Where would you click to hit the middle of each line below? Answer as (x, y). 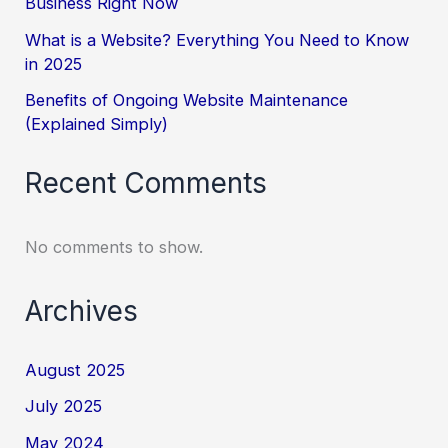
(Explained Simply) (97, 123)
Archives (82, 310)
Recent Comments (146, 183)
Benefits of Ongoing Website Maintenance (187, 99)
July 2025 (64, 406)
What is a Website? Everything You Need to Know (217, 39)
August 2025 (75, 370)
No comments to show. (114, 247)
